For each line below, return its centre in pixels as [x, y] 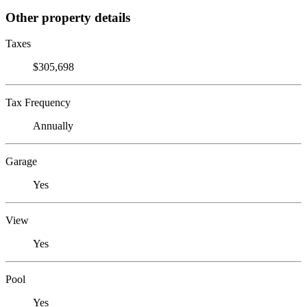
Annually [53, 126]
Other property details [68, 17]
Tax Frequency [38, 103]
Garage [21, 162]
